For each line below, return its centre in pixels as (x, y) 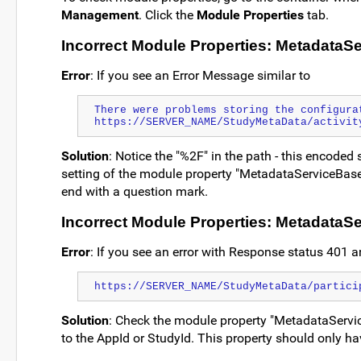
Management (100, 15)
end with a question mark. (135, 192)
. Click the (168, 15)
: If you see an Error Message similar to (200, 75)
